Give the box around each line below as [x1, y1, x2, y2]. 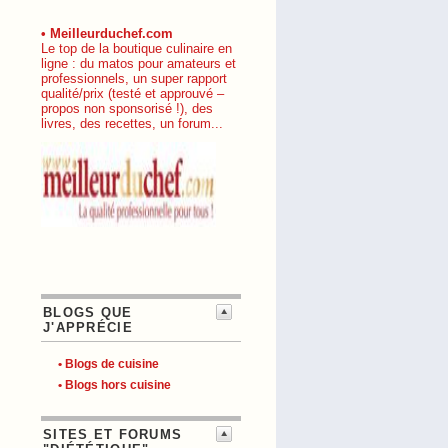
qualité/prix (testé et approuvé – [41, 86, 224, 101]
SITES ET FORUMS [43, 427, 183, 442]
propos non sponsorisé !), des [41, 101, 213, 116]
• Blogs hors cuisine [58, 378, 171, 392]
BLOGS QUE [43, 305, 133, 320]
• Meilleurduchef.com [41, 26, 173, 41]
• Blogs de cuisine [58, 357, 159, 371]
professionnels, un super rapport [41, 71, 227, 86]
